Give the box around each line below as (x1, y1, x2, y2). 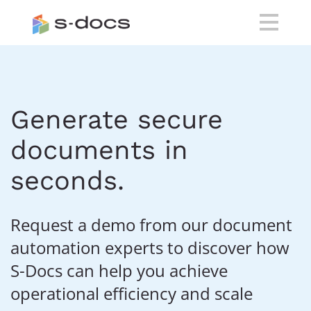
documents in (10, 135, 188, 165)
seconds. (10, 165, 124, 196)
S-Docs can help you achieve (10, 259, 228, 282)
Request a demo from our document (10, 213, 292, 236)
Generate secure (10, 104, 223, 135)
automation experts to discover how (10, 236, 289, 259)
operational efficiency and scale (10, 282, 253, 305)
